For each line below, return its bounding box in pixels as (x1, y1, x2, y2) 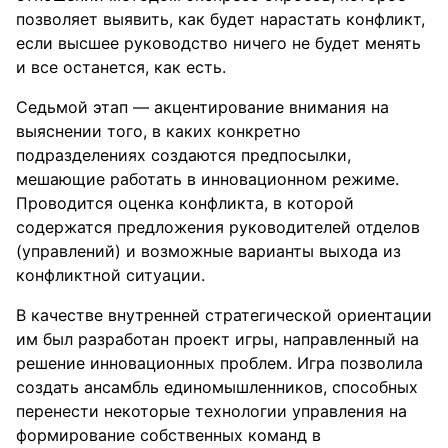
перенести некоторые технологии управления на (16, 401, 407, 421)
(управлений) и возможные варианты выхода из (16, 241, 401, 261)
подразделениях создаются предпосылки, (16, 145, 351, 165)
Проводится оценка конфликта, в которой (16, 193, 354, 213)
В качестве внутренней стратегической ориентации (16, 305, 432, 325)
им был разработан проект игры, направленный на (16, 329, 419, 349)
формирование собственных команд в (16, 425, 321, 445)
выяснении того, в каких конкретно (16, 121, 301, 141)
